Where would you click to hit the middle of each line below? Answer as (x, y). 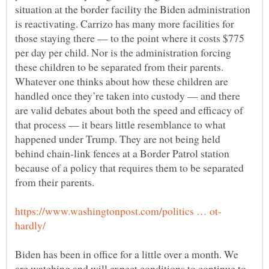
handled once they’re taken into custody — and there (128, 95)
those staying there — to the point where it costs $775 (130, 38)
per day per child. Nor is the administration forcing (123, 52)
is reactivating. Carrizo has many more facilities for (125, 23)
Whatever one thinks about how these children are (122, 81)
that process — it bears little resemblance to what (120, 124)
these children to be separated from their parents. (119, 66)
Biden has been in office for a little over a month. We (127, 254)
